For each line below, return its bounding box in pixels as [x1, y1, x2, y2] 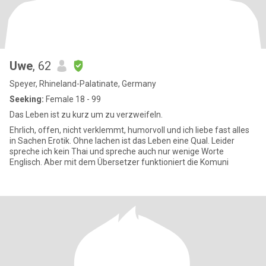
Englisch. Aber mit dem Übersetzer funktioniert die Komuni [141, 157, 229, 167]
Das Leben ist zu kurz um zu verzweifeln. [9, 110, 163, 119]
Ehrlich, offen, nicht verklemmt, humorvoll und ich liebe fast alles [9, 125, 128, 135]
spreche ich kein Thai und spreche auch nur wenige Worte [9, 147, 224, 156]
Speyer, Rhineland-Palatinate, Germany [9, 79, 156, 88]
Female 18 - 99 [44, 94, 101, 104]
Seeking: [9, 94, 44, 104]
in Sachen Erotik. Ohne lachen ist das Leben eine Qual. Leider [9, 136, 73, 145]
